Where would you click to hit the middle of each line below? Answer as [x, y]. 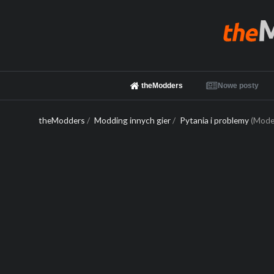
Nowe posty [239, 86]
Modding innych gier [133, 120]
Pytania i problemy [214, 120]
